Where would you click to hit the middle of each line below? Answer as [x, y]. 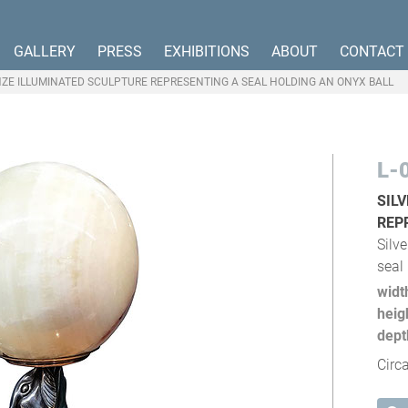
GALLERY [45, 51]
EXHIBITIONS [207, 51]
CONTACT [372, 51]
